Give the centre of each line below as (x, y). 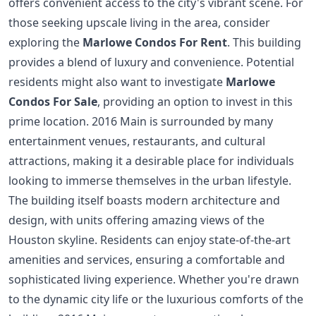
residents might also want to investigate (117, 81)
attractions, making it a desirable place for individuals (151, 160)
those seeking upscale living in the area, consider (139, 22)
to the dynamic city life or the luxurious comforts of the (156, 299)
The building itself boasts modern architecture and (144, 200)
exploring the (45, 42)
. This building (264, 42)
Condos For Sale (53, 101)
